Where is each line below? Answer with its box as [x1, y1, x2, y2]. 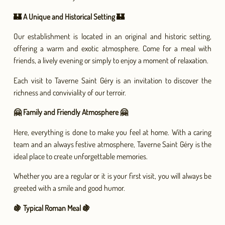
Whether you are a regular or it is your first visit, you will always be [13, 171, 212, 181]
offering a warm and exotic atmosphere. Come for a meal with [13, 43, 212, 54]
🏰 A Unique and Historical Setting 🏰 [13, 11, 125, 22]
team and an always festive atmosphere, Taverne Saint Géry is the [13, 139, 212, 149]
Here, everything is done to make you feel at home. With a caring [13, 127, 212, 137]
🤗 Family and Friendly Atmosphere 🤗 [13, 107, 128, 118]
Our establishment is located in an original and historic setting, [13, 31, 212, 42]
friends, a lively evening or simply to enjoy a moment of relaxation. [13, 55, 208, 66]
